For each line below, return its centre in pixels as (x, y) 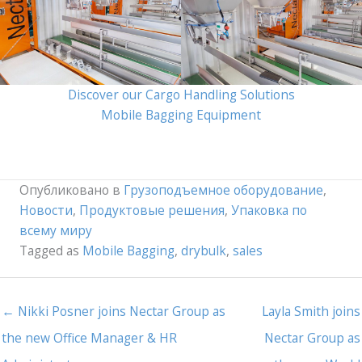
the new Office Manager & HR (89, 337)
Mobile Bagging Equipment (181, 114)
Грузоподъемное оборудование (223, 189)
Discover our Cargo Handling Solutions (181, 94)
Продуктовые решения (152, 210)
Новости (46, 210)
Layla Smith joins (311, 311)
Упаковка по (269, 210)
